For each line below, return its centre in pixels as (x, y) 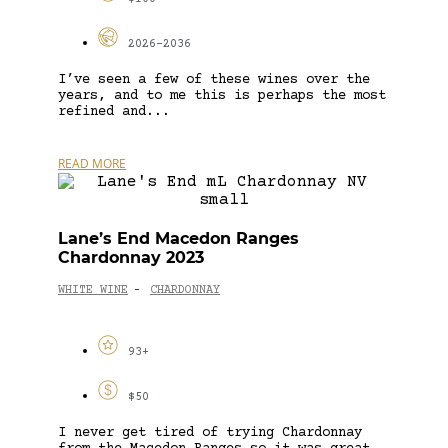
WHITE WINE (93, 291)
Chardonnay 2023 (131, 257)
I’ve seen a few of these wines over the (214, 79)
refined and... (114, 111)
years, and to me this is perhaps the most (222, 95)
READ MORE (92, 163)
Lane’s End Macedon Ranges (178, 238)
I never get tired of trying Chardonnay (210, 432)
